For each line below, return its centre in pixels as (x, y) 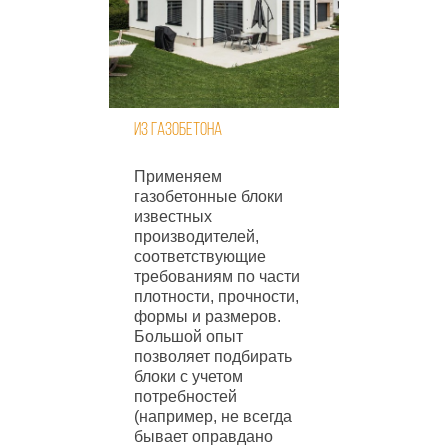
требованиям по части (217, 276)
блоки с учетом (188, 376)
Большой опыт (188, 336)
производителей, (196, 236)
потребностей (185, 396)
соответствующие (200, 256)
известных (173, 216)
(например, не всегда (213, 416)
